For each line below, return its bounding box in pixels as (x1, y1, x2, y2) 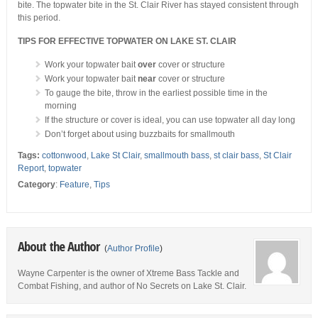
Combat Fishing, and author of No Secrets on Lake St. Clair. (17, 281, 246, 291)
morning (44, 101, 77, 111)
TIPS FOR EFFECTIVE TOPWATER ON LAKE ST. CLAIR (17, 36, 236, 46)
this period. (17, 13, 60, 23)
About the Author (17, 237, 102, 255)
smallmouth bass (143, 150, 209, 160)
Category (17, 180, 55, 190)
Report (17, 163, 44, 173)
